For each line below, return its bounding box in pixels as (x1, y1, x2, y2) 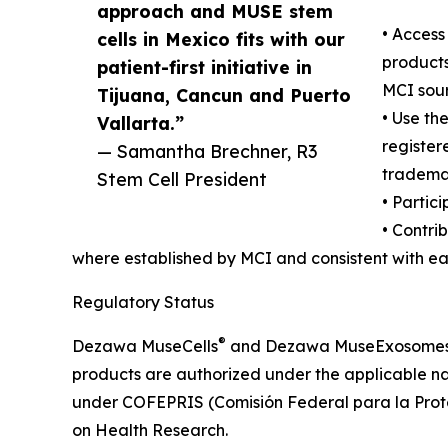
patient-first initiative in (97, 56, 312, 79)
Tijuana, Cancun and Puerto (97, 84, 351, 107)
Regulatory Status (72, 292, 214, 313)
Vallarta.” (97, 112, 184, 135)
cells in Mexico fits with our (97, 28, 345, 51)
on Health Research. (72, 420, 228, 441)
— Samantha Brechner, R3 (97, 140, 317, 163)
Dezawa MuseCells (72, 336, 218, 357)
